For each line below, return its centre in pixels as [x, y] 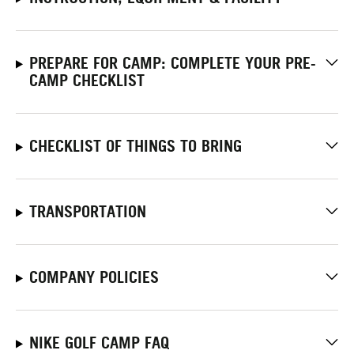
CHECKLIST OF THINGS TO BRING [135, 146]
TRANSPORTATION [87, 211]
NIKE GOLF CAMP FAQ [99, 343]
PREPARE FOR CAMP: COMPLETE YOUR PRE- [172, 63]
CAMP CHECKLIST [87, 80]
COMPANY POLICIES [94, 277]
